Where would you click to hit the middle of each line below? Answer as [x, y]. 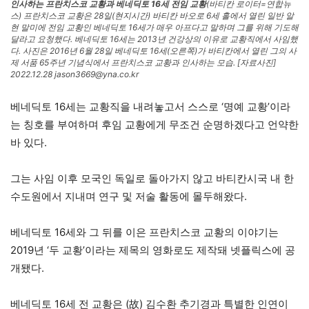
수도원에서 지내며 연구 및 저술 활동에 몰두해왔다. [129, 197]
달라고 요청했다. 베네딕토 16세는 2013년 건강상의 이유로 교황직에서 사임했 [154, 39]
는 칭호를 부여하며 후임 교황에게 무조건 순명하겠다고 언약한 [154, 125]
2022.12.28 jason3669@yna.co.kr [74, 74]
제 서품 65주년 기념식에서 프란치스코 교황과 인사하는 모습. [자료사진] [143, 63]
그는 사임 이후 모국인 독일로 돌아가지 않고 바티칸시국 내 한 [152, 179]
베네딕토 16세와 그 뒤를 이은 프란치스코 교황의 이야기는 [144, 232]
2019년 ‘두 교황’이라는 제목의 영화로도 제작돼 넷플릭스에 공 [153, 250]
